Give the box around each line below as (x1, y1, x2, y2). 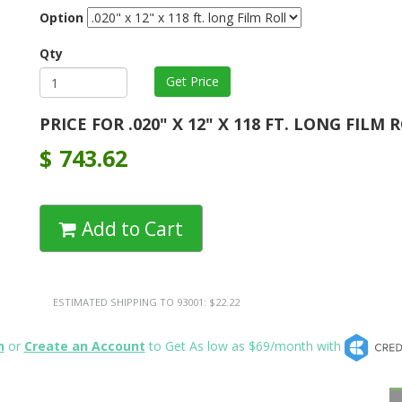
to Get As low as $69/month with (144, 337, 345, 355)
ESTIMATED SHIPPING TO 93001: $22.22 (53, 294, 240, 309)
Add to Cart (77, 215, 183, 241)
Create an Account (23, 337, 145, 355)
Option (39, 9, 83, 27)
